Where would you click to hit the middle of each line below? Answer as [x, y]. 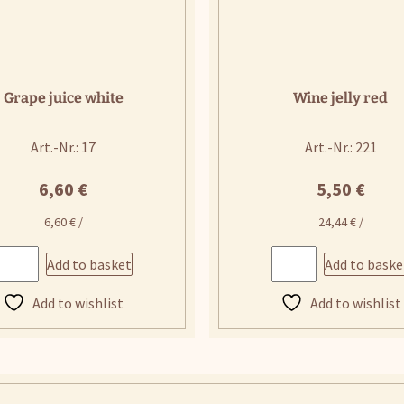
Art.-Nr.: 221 [340, 147]
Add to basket [90, 264]
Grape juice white [63, 97]
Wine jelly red [341, 97]
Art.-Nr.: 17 [64, 147]
